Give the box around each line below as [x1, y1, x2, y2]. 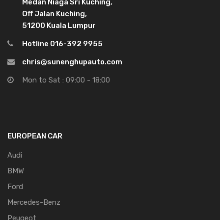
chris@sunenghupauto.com [22, 57, 122, 67]
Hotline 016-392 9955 [22, 39, 103, 49]
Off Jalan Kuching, [22, 9, 87, 19]
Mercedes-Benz [7, 198, 60, 207]
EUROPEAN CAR [7, 132, 62, 141]
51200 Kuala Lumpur [22, 21, 96, 30]
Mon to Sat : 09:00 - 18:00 [22, 76, 110, 85]
